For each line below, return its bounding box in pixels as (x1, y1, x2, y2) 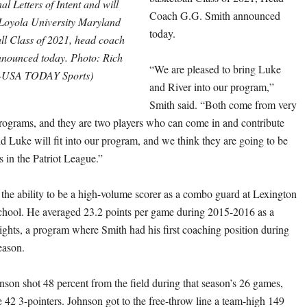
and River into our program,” (149, 79, 274, 94)
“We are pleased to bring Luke (149, 62, 281, 76)
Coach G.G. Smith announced (149, 8, 280, 23)
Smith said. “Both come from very (149, 97, 297, 112)
